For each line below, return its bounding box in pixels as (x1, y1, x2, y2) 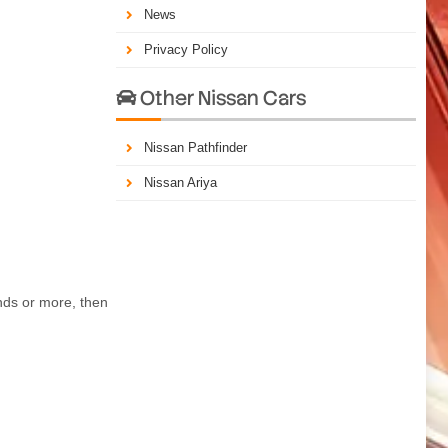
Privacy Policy (144, 41, 228, 57)
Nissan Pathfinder (144, 139, 247, 155)
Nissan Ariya (144, 174, 217, 190)
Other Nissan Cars (136, 84, 306, 111)
